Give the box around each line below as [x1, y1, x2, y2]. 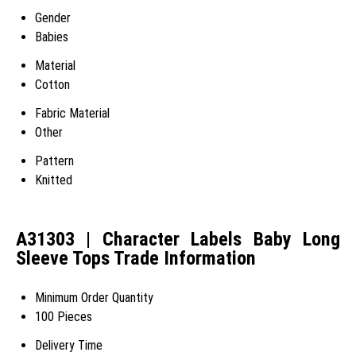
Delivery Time [35, 337, 103, 353]
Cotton [35, 77, 70, 92]
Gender [35, 10, 71, 25]
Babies [35, 29, 68, 44]
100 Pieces [35, 308, 92, 324]
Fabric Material [35, 106, 110, 121]
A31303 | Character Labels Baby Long [16, 227, 340, 250]
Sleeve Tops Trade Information [16, 246, 256, 269]
